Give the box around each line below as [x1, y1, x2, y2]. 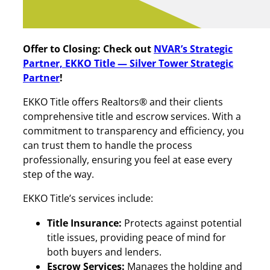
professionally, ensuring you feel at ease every [23, 153, 232, 167]
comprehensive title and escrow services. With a [23, 110, 241, 124]
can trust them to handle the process [23, 139, 192, 152]
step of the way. [23, 168, 94, 181]
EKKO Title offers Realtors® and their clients [23, 95, 223, 109]
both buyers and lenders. [47, 245, 162, 259]
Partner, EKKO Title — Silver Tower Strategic [23, 56, 233, 70]
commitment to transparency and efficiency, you [23, 124, 244, 138]
